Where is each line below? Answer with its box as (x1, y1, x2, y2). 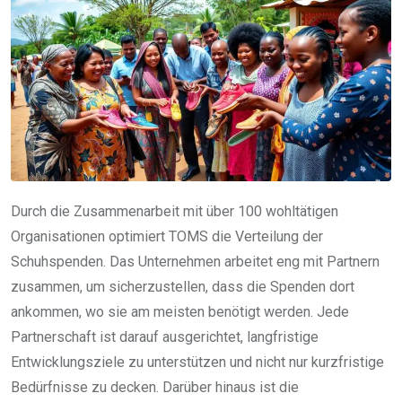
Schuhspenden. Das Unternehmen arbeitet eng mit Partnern (11, 252, 380, 270)
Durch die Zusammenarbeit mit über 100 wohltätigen (11, 202, 338, 220)
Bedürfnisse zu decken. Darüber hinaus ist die (11, 378, 299, 396)
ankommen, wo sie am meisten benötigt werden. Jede (11, 302, 349, 320)
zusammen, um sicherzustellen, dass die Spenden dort (11, 277, 354, 295)
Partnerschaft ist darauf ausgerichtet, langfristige (11, 328, 319, 345)
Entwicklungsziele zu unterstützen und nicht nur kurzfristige (11, 353, 384, 371)
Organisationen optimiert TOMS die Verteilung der (11, 227, 323, 245)
